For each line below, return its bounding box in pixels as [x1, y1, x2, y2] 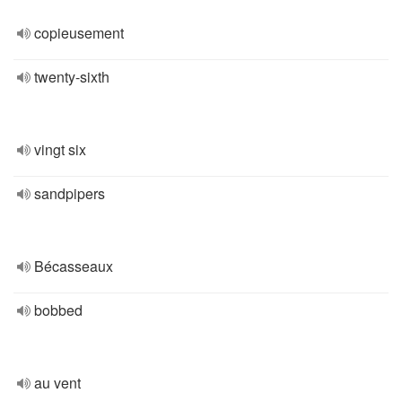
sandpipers [34, 183, 105, 204]
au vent [34, 372, 81, 393]
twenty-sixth [34, 66, 109, 87]
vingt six [34, 139, 86, 160]
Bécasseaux [34, 256, 113, 276]
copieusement [34, 22, 124, 43]
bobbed [34, 300, 83, 320]
